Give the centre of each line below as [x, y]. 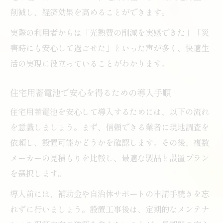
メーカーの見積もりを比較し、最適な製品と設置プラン [110, 158]
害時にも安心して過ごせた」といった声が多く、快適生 [110, 48]
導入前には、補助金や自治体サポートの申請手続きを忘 [110, 193]
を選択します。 [38, 173]
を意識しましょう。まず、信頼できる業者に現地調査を [110, 127]
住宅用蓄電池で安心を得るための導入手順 [90, 92]
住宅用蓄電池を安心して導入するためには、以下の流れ [110, 111]
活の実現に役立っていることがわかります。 [90, 63]
